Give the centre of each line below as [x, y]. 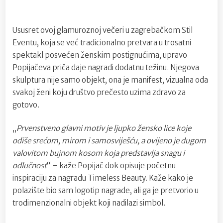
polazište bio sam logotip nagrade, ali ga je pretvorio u [106, 191]
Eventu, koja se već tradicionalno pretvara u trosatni [102, 42]
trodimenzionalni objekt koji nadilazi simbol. [89, 203]
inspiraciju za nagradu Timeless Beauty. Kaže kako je [103, 178]
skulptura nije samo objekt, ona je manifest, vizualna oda [110, 80]
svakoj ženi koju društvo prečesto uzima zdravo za [99, 92]
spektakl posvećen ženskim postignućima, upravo [100, 55]
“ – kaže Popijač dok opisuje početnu [111, 166]
